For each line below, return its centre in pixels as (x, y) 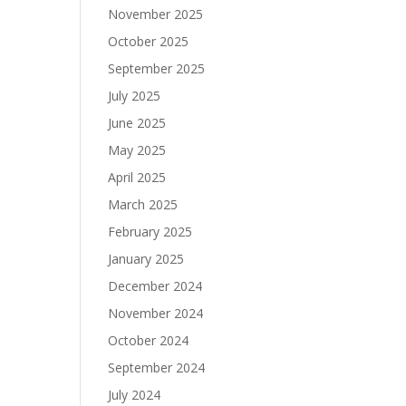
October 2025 (149, 41)
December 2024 (155, 285)
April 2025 (137, 177)
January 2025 (146, 258)
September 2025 (157, 68)
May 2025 (137, 150)
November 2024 (156, 313)
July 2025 (135, 95)
